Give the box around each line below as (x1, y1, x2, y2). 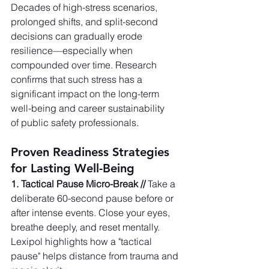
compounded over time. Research (11, 58, 159, 71)
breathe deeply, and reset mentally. (11, 220, 162, 233)
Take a (145, 177, 178, 190)
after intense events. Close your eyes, (11, 206, 172, 219)
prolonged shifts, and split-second (11, 15, 160, 28)
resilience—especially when (11, 44, 135, 56)
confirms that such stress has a (11, 73, 145, 85)
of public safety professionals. (11, 116, 146, 128)
